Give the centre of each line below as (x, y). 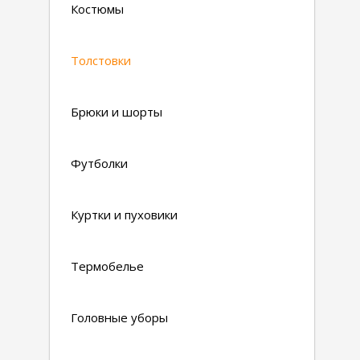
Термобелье (107, 266)
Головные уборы (119, 317)
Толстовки (101, 60)
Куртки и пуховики (124, 215)
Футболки (99, 163)
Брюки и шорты (117, 112)
